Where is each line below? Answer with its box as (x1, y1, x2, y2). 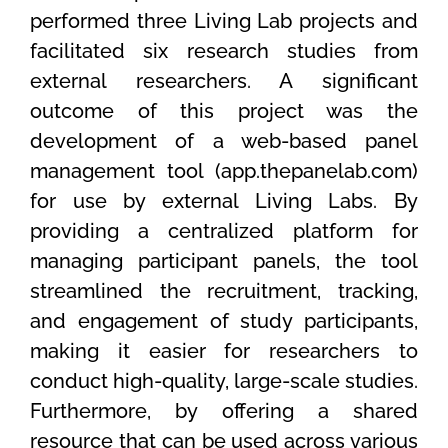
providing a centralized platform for (30, 218, 418, 243)
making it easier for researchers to (30, 338, 418, 363)
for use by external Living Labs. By (30, 188, 418, 213)
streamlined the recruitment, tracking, (30, 278, 418, 303)
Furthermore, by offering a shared (30, 398, 418, 423)
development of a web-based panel (30, 128, 418, 153)
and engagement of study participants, (30, 308, 418, 333)
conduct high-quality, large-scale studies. (30, 368, 418, 393)
